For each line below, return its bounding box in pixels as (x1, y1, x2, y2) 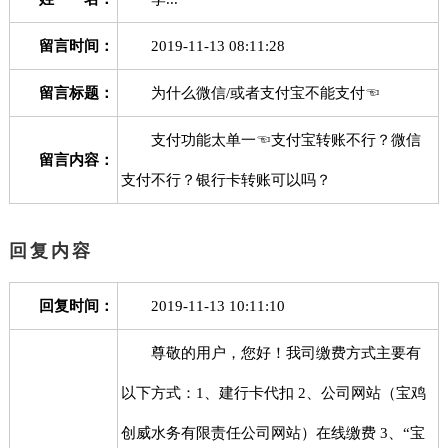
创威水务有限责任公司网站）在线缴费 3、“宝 (120, 425, 425, 441)
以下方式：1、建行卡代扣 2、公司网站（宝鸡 (120, 385, 426, 401)
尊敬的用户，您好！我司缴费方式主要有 (120, 345, 421, 361)
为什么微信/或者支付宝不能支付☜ (120, 85, 380, 101)
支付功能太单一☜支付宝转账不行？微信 (120, 132, 421, 148)
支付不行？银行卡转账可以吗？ (120, 172, 331, 188)
